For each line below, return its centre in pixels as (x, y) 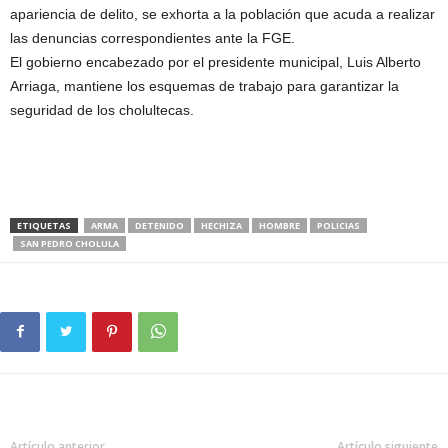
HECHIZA (221, 225)
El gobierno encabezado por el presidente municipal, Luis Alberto (215, 61)
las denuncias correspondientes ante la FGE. (152, 37)
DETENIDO (159, 225)
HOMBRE (279, 225)
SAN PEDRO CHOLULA (69, 243)
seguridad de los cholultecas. (102, 109)
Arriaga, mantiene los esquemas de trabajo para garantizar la (204, 85)
